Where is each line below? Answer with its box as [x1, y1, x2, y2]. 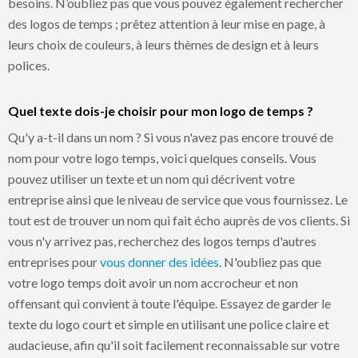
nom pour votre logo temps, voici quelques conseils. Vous [8, 149, 316, 165]
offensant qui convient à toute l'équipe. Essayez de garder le [8, 295, 331, 311]
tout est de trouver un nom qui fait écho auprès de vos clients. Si [8, 212, 350, 228]
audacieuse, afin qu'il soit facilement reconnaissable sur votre [8, 336, 340, 352]
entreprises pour [8, 253, 100, 269]
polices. [8, 57, 50, 73]
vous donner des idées [100, 253, 219, 269]
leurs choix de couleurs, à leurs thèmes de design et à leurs [8, 36, 319, 52]
